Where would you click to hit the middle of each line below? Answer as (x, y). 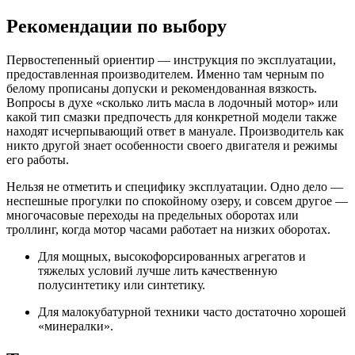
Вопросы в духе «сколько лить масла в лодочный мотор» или (172, 103)
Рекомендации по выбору (116, 27)
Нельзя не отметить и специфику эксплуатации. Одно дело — (175, 187)
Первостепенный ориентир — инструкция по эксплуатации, (171, 60)
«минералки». (76, 326)
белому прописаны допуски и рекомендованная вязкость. (162, 88)
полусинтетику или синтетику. (122, 285)
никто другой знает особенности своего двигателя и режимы (172, 145)
